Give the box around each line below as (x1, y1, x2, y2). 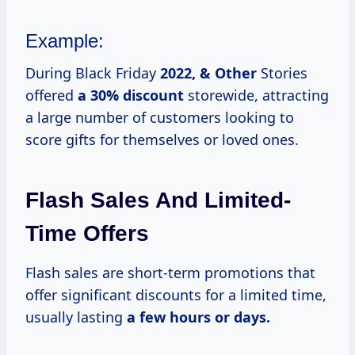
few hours (139, 307, 211, 327)
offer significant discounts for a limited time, (25, 285, 326, 305)
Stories (257, 63, 307, 83)
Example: (25, 30, 104, 52)
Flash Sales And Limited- (25, 188, 291, 213)
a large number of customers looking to (25, 108, 294, 128)
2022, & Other (160, 63, 257, 83)
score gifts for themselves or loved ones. (25, 130, 299, 150)
